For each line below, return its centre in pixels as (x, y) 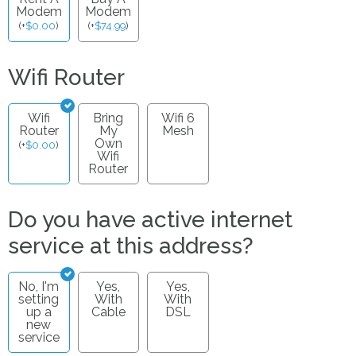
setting (39, 300)
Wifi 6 (178, 118)
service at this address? (131, 246)
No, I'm (39, 287)
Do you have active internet (150, 220)
